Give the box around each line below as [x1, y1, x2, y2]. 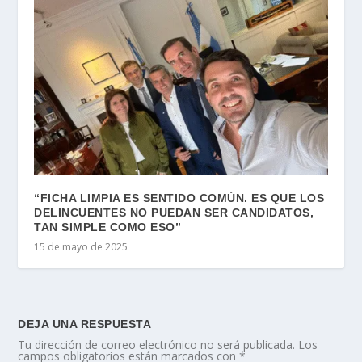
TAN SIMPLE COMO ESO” [34, 221, 185, 234]
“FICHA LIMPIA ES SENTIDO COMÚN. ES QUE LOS [34, 192, 325, 205]
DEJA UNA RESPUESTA [18, 318, 152, 331]
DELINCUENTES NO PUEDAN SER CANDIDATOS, [34, 206, 314, 220]
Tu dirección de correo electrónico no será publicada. [18, 337, 296, 353]
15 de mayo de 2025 [34, 240, 128, 255]
